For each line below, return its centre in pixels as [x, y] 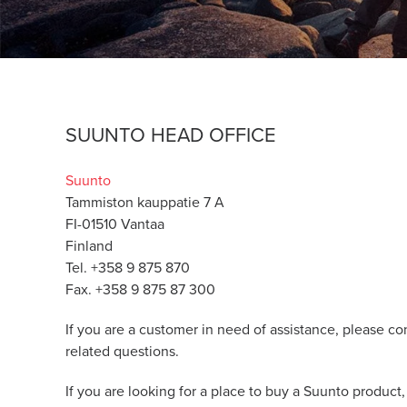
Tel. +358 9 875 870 [128, 268]
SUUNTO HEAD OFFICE [171, 136]
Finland [89, 246]
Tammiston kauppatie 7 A [145, 203]
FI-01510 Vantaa [115, 224]
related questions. [122, 352]
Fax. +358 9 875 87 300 [140, 290]
